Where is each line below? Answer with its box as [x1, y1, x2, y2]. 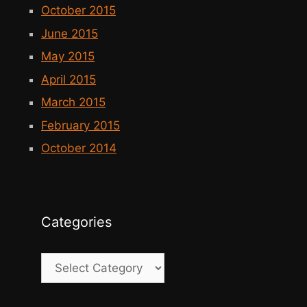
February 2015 [41, 118, 120, 132]
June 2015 [41, 26, 98, 40]
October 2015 [41, 3, 116, 18]
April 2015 [41, 72, 96, 86]
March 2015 [41, 95, 106, 110]
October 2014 [41, 141, 116, 156]
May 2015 [41, 49, 95, 64]
